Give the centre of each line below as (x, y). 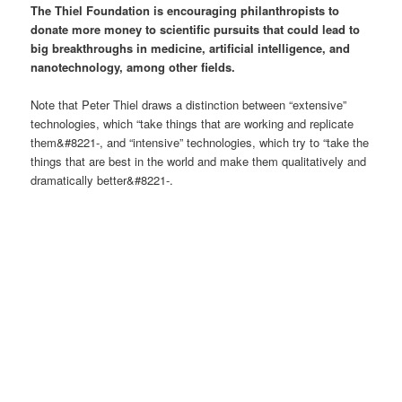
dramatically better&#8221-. (102, 180)
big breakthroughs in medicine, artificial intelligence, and (191, 48)
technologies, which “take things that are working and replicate (192, 123)
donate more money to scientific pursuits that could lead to (196, 29)
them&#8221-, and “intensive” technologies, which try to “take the (200, 142)
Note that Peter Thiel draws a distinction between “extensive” (189, 105)
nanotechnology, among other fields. (133, 66)
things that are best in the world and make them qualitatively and (199, 161)
